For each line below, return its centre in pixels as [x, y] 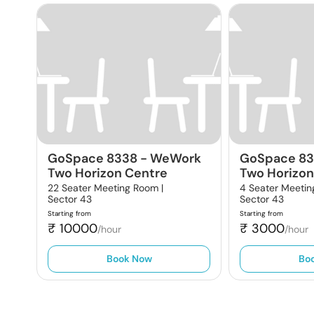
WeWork [176, 158]
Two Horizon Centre [108, 173]
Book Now [129, 259]
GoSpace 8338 [93, 158]
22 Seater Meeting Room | [105, 188]
